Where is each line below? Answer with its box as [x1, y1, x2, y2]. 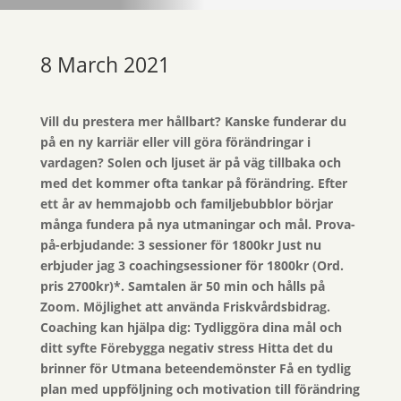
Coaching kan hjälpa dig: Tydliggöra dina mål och [39, 319, 342, 337]
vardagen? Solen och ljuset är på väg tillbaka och [39, 154, 341, 172]
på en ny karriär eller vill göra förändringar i [39, 133, 311, 151]
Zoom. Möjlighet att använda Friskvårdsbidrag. [39, 298, 330, 316]
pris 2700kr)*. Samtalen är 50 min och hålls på [39, 277, 325, 295]
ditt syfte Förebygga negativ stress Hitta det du [39, 339, 333, 357]
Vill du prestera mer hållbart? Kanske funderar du [39, 113, 346, 131]
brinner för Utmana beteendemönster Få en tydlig [39, 360, 351, 378]
